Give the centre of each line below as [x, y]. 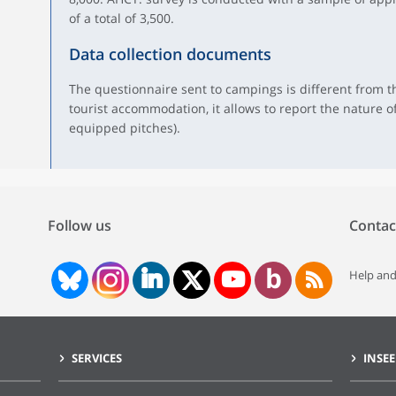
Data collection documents [170, 54]
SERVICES [97, 358]
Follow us [80, 225]
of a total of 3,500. [121, 18]
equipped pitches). [124, 128]
